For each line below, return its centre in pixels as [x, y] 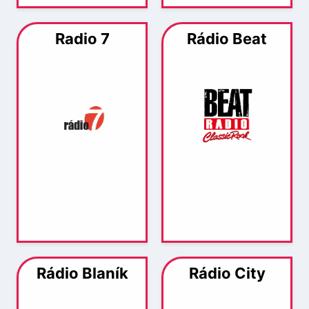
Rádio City [227, 273]
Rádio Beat [227, 38]
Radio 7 [82, 38]
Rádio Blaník [82, 273]
